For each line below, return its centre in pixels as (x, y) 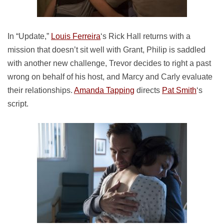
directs (148, 90)
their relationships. (41, 90)
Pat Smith (179, 90)
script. (18, 104)
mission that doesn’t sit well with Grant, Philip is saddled (106, 50)
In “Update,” (29, 36)
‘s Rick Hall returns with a (145, 36)
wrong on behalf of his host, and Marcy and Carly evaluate (110, 77)
